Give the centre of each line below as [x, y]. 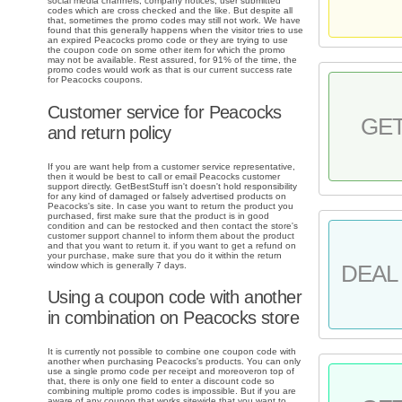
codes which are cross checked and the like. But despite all [170, 11]
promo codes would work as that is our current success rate [170, 70]
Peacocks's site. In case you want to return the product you [170, 205]
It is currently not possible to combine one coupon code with [172, 352]
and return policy [109, 132]
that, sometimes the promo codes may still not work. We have [174, 21]
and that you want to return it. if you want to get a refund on [172, 245]
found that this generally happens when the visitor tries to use [175, 31]
